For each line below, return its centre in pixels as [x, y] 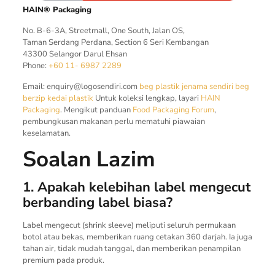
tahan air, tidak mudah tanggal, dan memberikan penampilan [131, 248]
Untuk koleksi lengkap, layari [147, 98]
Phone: [35, 65]
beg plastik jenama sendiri [186, 86]
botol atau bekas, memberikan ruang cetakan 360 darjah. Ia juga [137, 237]
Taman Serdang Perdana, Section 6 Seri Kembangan [115, 42]
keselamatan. [46, 133]
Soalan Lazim [89, 159]
